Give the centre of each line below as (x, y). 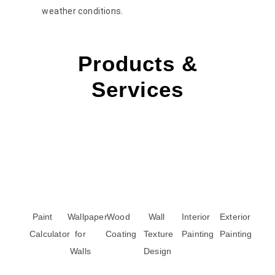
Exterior (235, 216)
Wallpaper (87, 216)
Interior (196, 216)
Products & (137, 63)
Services (137, 89)
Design (158, 251)
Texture (159, 234)
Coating (121, 234)
